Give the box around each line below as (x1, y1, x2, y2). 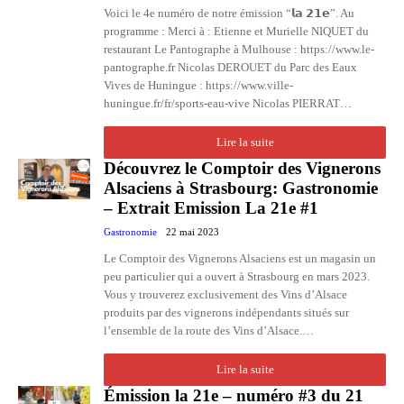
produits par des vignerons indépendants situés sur (104, 306, 349, 319)
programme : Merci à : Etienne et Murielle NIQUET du (104, 24, 369, 38)
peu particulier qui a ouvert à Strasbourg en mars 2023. (104, 270, 370, 283)
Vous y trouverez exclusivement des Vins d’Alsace (104, 288, 347, 301)
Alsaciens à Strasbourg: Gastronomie (104, 179, 378, 197)
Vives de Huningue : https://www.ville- (104, 78, 293, 92)
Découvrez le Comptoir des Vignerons (104, 159, 381, 178)
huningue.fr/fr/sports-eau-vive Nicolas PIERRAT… (104, 96, 352, 110)
